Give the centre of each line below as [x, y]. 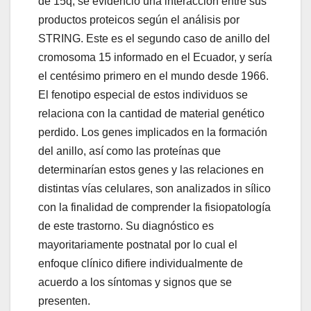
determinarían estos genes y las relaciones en [151, 170]
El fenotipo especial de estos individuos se [143, 95]
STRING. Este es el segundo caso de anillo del [154, 39]
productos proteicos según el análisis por [139, 20]
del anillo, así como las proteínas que [129, 151]
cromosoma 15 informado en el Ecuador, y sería [155, 58]
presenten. [66, 301]
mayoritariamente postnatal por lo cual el [138, 245]
